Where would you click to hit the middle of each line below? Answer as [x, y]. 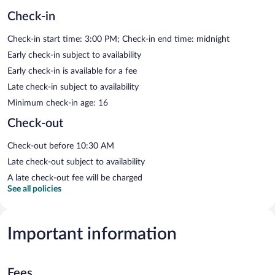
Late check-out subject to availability [76, 162]
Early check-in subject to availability [74, 55]
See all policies [34, 189]
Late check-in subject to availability [73, 87]
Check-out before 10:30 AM [61, 146]
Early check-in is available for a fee [72, 71]
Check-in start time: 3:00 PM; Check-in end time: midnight [118, 39]
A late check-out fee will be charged [75, 178]
